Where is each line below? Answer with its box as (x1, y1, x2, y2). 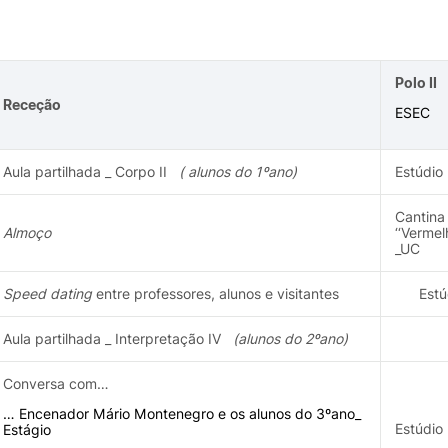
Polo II (395, 74, 437, 91)
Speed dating (3, 285, 92, 302)
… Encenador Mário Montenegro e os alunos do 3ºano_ (3, 405, 361, 422)
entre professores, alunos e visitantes (92, 285, 339, 302)
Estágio (3, 421, 51, 438)
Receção (3, 96, 61, 113)
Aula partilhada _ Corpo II (3, 163, 167, 180)
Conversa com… (3, 375, 109, 392)
